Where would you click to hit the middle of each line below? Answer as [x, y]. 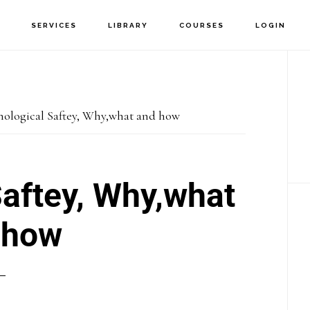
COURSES [202, 25]
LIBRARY [128, 25]
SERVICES [54, 25]
